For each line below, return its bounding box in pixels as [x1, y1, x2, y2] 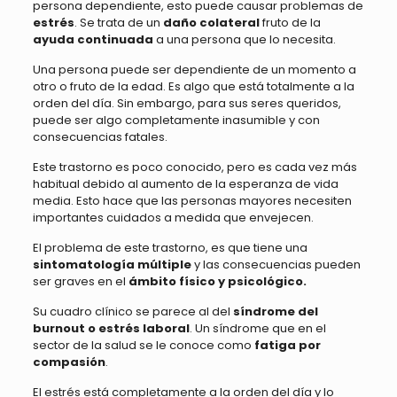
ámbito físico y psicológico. [128, 272, 307, 290]
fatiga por [253, 336, 321, 354]
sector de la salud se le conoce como [32, 336, 254, 354]
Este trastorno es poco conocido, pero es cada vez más [32, 158, 357, 175]
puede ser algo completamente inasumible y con [32, 111, 320, 128]
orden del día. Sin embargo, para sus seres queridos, [32, 94, 341, 112]
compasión [32, 353, 105, 370]
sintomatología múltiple [32, 255, 194, 273]
